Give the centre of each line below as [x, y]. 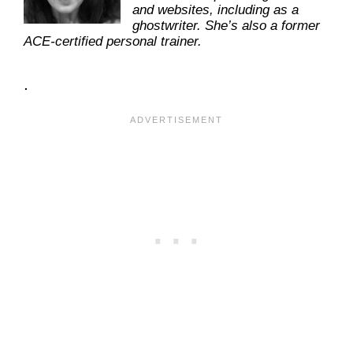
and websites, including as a [216, 10]
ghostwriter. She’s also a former [226, 26]
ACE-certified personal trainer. [117, 42]
